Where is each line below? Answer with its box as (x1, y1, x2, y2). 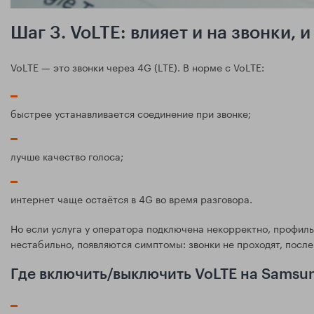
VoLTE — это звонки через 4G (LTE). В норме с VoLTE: (11, 58, 264, 74)
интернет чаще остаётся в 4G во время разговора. (11, 190, 252, 206)
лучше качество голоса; (11, 147, 123, 163)
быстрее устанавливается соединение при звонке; (11, 104, 251, 121)
